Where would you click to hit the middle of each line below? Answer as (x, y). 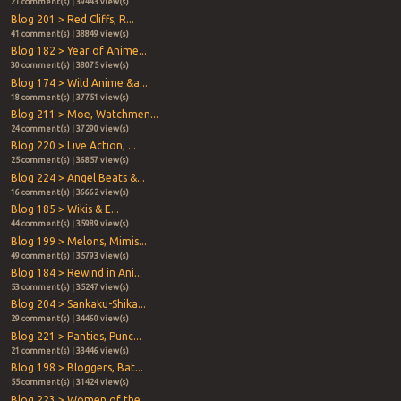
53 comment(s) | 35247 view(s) (69, 287)
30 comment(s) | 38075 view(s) (69, 66)
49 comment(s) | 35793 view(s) (69, 256)
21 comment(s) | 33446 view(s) (69, 350)
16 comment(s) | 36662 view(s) (69, 192)
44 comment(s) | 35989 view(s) (69, 224)
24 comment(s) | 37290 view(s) (69, 129)
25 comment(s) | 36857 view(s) (69, 161)
